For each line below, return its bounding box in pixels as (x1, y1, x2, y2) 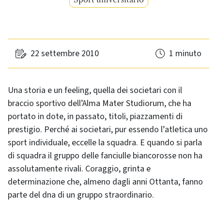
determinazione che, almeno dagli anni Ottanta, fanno (8, 176, 203, 188)
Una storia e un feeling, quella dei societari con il (8, 84, 182, 96)
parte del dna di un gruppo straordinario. (8, 189, 154, 201)
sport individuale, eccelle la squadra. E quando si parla (8, 137, 202, 149)
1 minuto (169, 47, 201, 60)
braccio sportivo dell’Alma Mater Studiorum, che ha (8, 97, 191, 109)
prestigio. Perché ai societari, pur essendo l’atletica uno (8, 124, 208, 136)
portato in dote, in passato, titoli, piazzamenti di (8, 110, 183, 123)
